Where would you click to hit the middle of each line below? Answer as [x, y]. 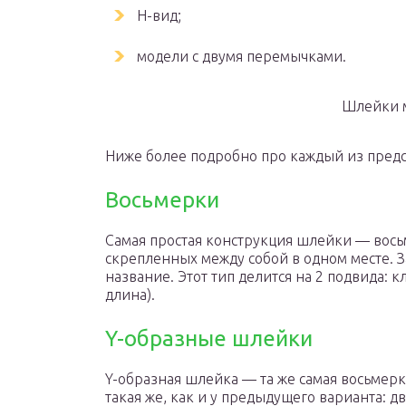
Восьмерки [162, 200]
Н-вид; [159, 15]
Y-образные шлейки [209, 338]
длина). [130, 295]
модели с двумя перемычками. [242, 56]
